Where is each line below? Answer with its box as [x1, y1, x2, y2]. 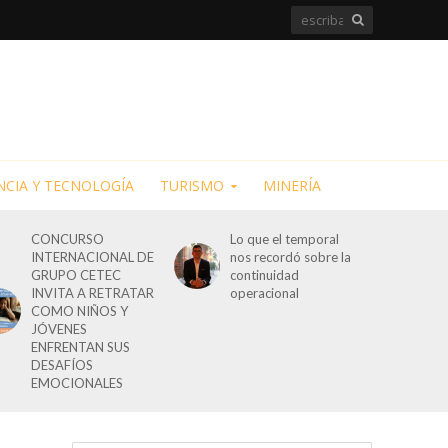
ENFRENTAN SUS [31, 339, 131, 355]
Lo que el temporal [230, 231, 340, 247]
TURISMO [159, 176, 224, 195]
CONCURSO [31, 231, 105, 247]
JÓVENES [31, 321, 88, 337]
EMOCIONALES [31, 375, 124, 391]
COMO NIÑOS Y [31, 303, 129, 319]
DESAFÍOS [31, 357, 94, 373]
